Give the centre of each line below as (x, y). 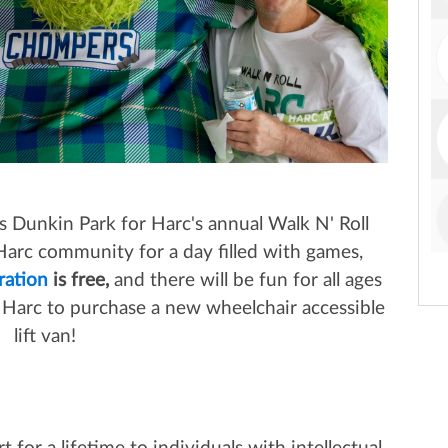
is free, (80, 281)
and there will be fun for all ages (247, 281)
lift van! (45, 337)
